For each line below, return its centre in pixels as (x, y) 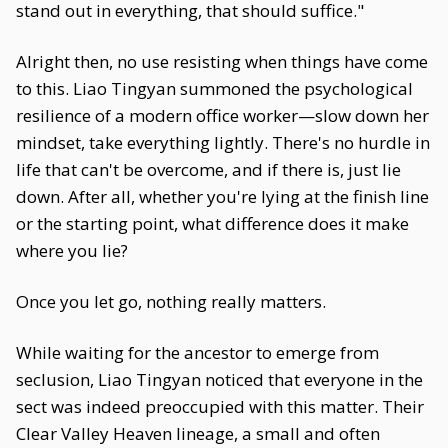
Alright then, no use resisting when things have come (222, 61)
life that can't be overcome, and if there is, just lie (208, 169)
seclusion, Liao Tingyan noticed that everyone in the (219, 379)
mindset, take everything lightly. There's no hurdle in (223, 142)
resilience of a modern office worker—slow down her (222, 115)
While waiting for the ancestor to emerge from (197, 352)
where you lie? (72, 250)
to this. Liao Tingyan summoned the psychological (214, 88)
